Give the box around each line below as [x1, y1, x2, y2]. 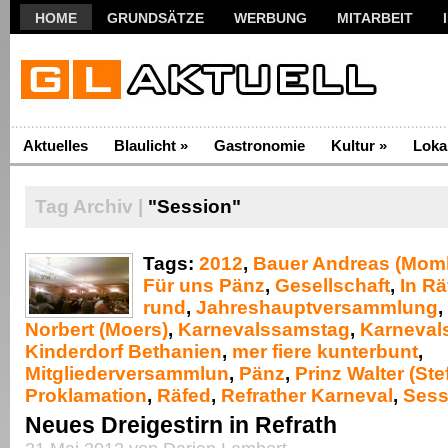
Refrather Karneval [221, 385, 393, 406]
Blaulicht [114, 137, 176, 154]
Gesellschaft [275, 275, 390, 296]
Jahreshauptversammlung [196, 297, 438, 318]
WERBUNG [234, 10, 307, 26]
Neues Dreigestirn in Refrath [25, 412, 337, 438]
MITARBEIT [337, 10, 413, 26]
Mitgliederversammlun [25, 363, 229, 384]
